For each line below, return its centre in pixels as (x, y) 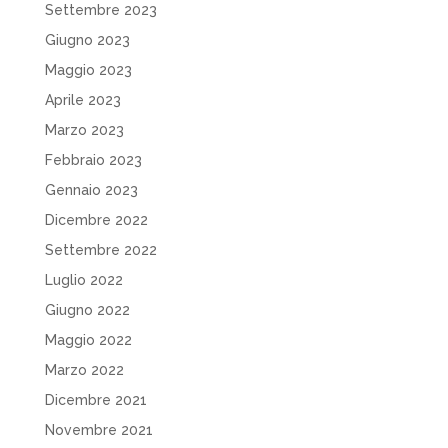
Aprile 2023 (82, 100)
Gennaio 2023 (91, 190)
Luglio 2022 (83, 280)
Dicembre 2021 (95, 400)
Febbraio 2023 (93, 160)
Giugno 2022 (87, 310)
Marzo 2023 (84, 130)
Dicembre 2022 (96, 220)
